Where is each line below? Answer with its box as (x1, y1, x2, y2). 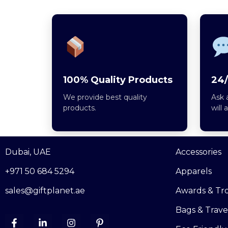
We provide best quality (63, 93, 147, 102)
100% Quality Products (63, 74, 173, 86)
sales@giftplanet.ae (5, 186, 85, 196)
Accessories (176, 147, 221, 157)
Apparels (176, 166, 212, 177)
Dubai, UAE (5, 147, 51, 157)
